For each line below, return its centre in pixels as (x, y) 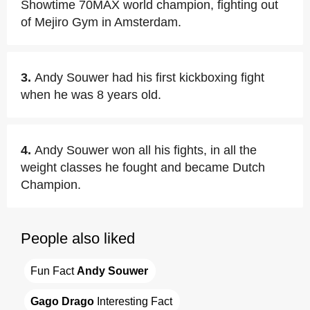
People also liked (78, 238)
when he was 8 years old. (91, 95)
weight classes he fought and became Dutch (143, 167)
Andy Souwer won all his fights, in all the (146, 150)
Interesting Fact (133, 301)
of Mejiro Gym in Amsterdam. (101, 22)
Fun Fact (54, 271)
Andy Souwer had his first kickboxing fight (149, 77)
